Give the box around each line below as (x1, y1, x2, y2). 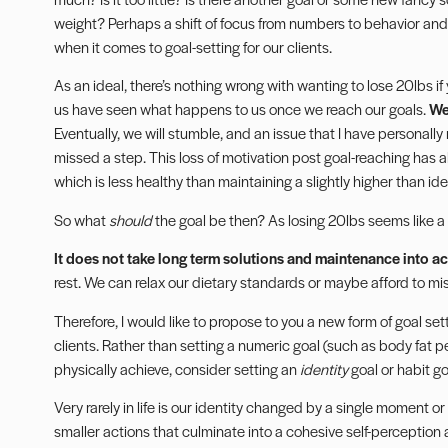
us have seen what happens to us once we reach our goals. (53, 98, 429, 120)
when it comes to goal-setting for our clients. (53, 36, 332, 57)
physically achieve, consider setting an (53, 357, 300, 379)
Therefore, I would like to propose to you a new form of (53, 309, 392, 331)
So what (53, 208, 109, 230)
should (108, 208, 152, 230)
